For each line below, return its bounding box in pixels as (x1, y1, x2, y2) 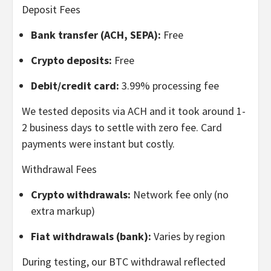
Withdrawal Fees (22, 162, 97, 176)
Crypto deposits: (31, 53, 112, 67)
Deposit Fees (22, 2, 80, 16)
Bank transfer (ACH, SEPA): (31, 27, 161, 42)
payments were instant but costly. (22, 136, 175, 151)
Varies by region (151, 229, 225, 243)
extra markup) (31, 203, 95, 218)
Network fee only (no (131, 187, 229, 201)
